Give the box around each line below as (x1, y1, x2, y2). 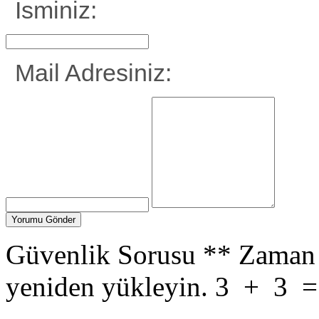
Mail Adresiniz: (15, 59, 172, 86)
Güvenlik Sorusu (6, 239, 196, 270)
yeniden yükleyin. (6, 271, 208, 302)
